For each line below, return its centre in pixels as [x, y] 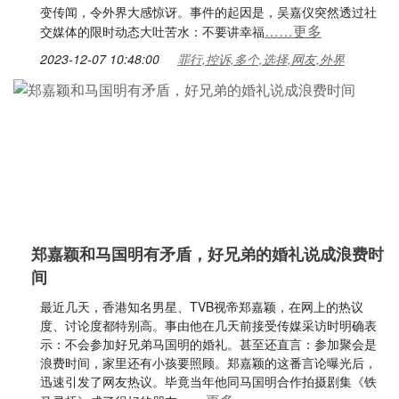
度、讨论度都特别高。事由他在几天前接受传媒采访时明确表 [208, 325]
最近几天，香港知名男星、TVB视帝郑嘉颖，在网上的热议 [202, 306]
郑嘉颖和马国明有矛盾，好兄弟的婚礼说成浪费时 [208, 254]
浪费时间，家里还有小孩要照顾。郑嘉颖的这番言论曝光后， [208, 362]
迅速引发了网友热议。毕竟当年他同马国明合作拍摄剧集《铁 [208, 381]
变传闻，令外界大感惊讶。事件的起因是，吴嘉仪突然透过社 [208, 12]
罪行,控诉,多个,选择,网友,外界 [261, 59]
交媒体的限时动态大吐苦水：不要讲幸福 [152, 31]
